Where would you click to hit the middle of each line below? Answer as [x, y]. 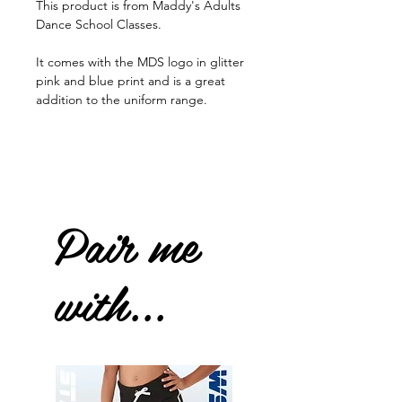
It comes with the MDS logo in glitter [140, 62]
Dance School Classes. [99, 25]
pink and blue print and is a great [131, 81]
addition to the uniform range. [122, 100]
